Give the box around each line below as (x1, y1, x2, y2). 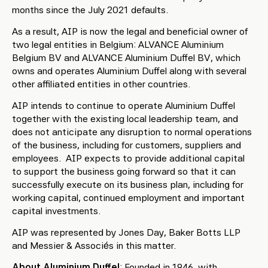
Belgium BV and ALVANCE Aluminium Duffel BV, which (12, 52, 240, 63)
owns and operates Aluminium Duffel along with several (12, 65, 246, 77)
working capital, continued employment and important (12, 192, 245, 203)
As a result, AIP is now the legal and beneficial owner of (12, 26, 248, 37)
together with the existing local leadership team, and (12, 113, 238, 124)
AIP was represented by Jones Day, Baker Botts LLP (12, 227, 240, 238)
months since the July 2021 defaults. (12, 4, 168, 16)
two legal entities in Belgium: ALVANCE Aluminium (12, 39, 224, 50)
